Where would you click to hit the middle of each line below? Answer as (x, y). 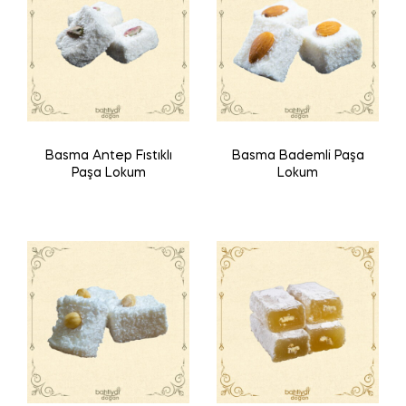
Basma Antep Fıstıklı (108, 156)
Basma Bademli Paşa (298, 156)
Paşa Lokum (108, 174)
